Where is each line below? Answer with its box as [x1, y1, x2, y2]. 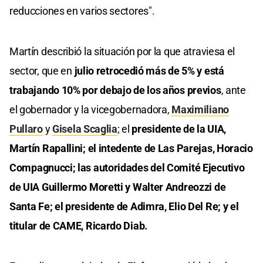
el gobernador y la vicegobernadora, [9, 103, 172, 116]
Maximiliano [171, 103, 229, 116]
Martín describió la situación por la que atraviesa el [9, 45, 235, 58]
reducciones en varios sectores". [9, 4, 155, 17]
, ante [221, 83, 246, 96]
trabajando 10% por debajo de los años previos [9, 83, 221, 96]
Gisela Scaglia [52, 122, 117, 135]
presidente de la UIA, [131, 122, 227, 135]
